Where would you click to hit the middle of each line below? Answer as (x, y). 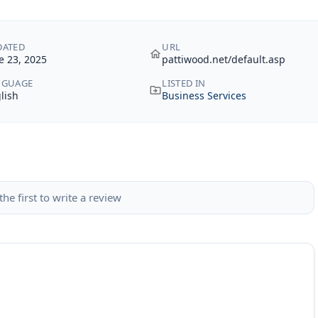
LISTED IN (184, 83)
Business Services (204, 95)
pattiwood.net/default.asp (224, 59)
